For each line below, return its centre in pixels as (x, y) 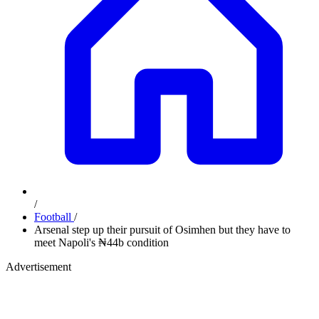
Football (54, 217)
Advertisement (38, 267)
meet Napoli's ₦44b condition (101, 242)
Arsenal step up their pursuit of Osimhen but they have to (162, 230)
